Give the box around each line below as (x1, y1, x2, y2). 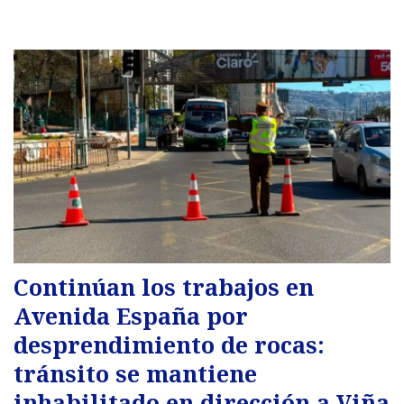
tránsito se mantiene (14, 358, 257, 390)
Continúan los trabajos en (14, 271, 314, 303)
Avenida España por (14, 300, 248, 332)
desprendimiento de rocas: (14, 329, 325, 361)
